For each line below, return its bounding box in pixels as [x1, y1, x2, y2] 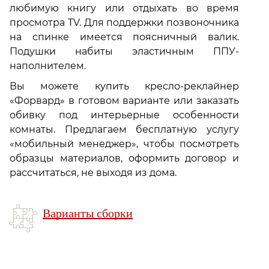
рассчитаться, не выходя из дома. [10, 167, 177, 179]
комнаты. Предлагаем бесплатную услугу [10, 124, 239, 136]
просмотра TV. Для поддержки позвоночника [10, 17, 239, 29]
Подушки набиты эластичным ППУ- [10, 46, 239, 58]
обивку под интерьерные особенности [10, 109, 239, 121]
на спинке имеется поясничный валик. [10, 31, 239, 43]
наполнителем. [10, 60, 86, 72]
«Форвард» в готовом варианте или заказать [10, 95, 239, 107]
